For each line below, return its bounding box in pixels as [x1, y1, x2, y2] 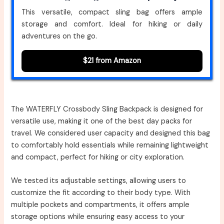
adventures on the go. [21, 31, 97, 41]
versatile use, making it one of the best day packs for [11, 116, 192, 126]
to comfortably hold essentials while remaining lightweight [11, 140, 209, 150]
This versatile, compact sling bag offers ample [21, 7, 202, 17]
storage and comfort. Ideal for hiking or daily [21, 19, 202, 29]
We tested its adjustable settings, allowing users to [11, 176, 186, 186]
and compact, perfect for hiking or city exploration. [11, 152, 185, 162]
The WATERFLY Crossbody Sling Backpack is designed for [11, 104, 203, 114]
